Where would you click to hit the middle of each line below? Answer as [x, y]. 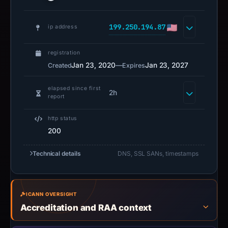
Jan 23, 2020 [93, 65]
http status [63, 118]
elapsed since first [74, 88]
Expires [134, 65]
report [56, 96]
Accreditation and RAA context [86, 208]
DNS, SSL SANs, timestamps [158, 153]
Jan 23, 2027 [166, 65]
